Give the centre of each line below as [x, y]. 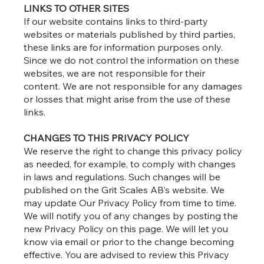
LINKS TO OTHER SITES [77, 9]
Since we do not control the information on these [132, 60]
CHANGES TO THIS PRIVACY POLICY [107, 138]
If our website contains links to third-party [116, 22]
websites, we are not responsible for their [115, 73]
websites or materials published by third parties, [130, 34]
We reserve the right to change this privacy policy [133, 151]
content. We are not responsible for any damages [133, 86]
